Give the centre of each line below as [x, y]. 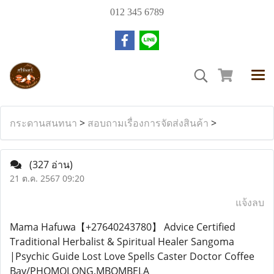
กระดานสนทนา [43, 123]
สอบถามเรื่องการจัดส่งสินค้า [148, 123]
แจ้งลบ [250, 202]
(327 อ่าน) [51, 165]
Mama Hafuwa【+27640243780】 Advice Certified [123, 227]
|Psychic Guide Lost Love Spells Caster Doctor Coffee [132, 256]
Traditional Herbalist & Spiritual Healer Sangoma [122, 242]
